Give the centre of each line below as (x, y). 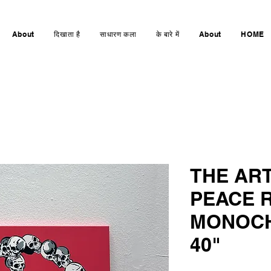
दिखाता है (67, 34)
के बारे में (168, 34)
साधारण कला (118, 34)
